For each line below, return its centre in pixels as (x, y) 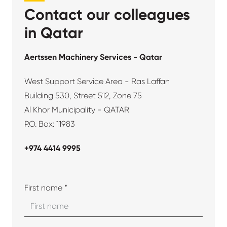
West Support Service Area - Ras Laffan (97, 82)
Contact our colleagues (107, 15)
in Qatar (54, 33)
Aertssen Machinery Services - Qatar (93, 57)
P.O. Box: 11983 (50, 124)
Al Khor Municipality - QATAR (77, 110)
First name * (46, 188)
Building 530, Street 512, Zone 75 (83, 96)
